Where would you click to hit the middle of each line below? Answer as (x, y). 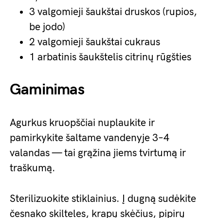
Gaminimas (47, 90)
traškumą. (33, 168)
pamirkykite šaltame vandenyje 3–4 (90, 138)
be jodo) (47, 27)
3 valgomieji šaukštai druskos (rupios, (113, 12)
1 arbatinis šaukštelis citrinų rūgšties (110, 57)
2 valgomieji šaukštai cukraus (95, 42)
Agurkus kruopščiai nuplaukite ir (82, 123)
